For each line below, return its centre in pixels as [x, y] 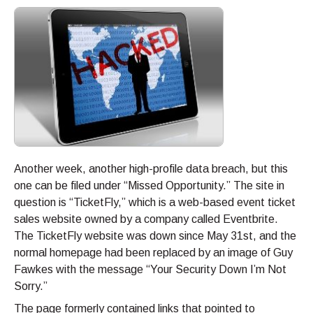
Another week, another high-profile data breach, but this [151, 169]
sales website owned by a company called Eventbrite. [146, 219]
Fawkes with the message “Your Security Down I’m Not [150, 270]
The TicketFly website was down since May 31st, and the [155, 236]
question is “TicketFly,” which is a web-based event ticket [155, 203]
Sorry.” [31, 286]
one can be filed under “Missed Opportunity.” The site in [149, 186]
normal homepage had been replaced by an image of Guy [153, 253]
